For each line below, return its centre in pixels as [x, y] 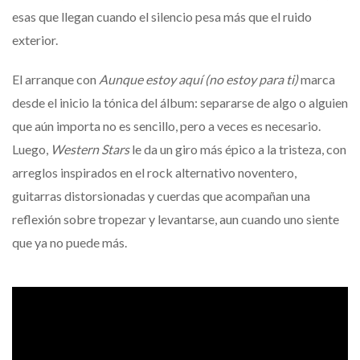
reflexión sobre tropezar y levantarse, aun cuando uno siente [176, 219]
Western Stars [90, 149]
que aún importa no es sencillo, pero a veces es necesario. [166, 125]
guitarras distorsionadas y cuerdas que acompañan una [161, 195]
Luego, [31, 149]
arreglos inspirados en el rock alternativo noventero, [154, 172]
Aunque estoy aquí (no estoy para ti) [198, 79]
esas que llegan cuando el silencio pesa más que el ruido [162, 16]
